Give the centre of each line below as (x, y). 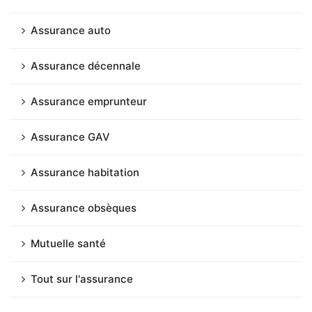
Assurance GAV (70, 136)
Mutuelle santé (68, 243)
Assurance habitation (85, 172)
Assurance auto (71, 30)
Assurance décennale (86, 65)
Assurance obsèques (84, 208)
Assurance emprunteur (89, 101)
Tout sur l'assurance (82, 279)
